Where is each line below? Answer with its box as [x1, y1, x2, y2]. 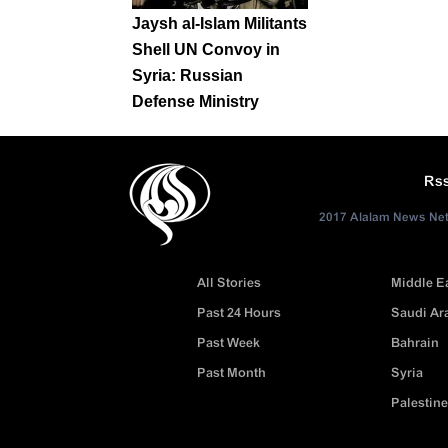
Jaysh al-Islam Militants [132, 15, 307, 33]
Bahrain [390, 333, 439, 355]
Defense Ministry [132, 93, 259, 111]
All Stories [197, 273, 262, 295]
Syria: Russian [132, 67, 243, 85]
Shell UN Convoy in [132, 41, 280, 59]
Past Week [197, 333, 261, 355]
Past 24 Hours [197, 303, 282, 325]
